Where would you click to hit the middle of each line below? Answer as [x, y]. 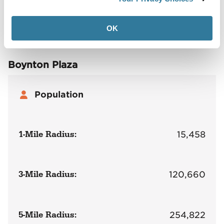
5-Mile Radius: [48, 215]
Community [194, 15]
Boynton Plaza [42, 65]
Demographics [126, 15]
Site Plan [25, 15]
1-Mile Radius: [48, 135]
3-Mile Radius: [48, 175]
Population [59, 95]
